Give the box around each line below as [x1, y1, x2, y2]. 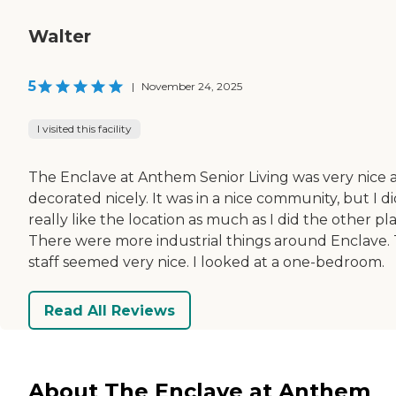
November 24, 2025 [141, 80, 242, 94]
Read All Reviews [44, 301, 175, 319]
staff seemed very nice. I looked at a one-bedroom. [28, 254, 385, 271]
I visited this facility [37, 122, 132, 136]
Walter [28, 26, 91, 48]
